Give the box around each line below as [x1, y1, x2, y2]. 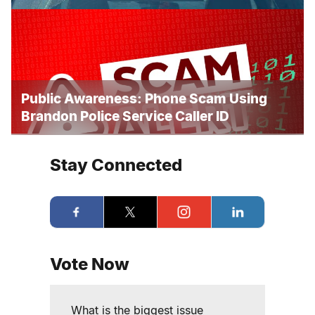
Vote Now [50, 254, 129, 274]
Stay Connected [50, 155, 182, 175]
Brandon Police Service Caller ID [21, 108, 229, 124]
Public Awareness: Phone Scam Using [21, 90, 267, 107]
